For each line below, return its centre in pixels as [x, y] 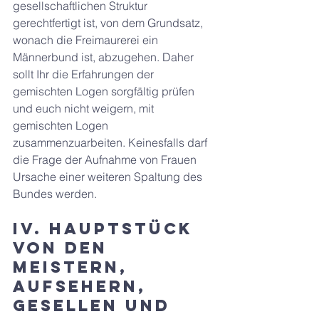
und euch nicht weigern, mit [85, 108]
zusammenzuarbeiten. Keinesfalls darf [111, 142]
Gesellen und [95, 305]
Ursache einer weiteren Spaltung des [109, 177]
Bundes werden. [55, 194]
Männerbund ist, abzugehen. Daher [105, 57]
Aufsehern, [83, 286]
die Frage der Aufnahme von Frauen [106, 159]
